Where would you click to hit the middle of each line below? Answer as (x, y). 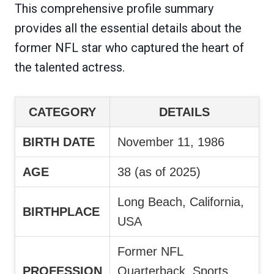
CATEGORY (62, 112)
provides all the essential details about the (128, 28)
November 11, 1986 (171, 142)
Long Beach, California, (181, 202)
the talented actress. (70, 67)
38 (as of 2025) (159, 172)
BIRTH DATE (59, 142)
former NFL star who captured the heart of (129, 47)
